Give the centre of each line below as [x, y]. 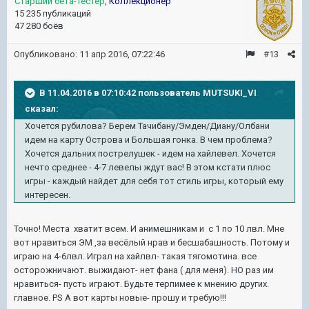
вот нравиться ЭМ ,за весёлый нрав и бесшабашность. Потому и [152, 242]
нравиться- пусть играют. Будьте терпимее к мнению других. [141, 283]
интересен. [48, 195]
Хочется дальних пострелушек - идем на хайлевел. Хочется [150, 153]
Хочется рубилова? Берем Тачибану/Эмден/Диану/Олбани [147, 126]
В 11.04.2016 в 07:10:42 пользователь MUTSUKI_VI [148, 92]
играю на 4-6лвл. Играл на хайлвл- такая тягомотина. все [135, 256]
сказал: [42, 108]
